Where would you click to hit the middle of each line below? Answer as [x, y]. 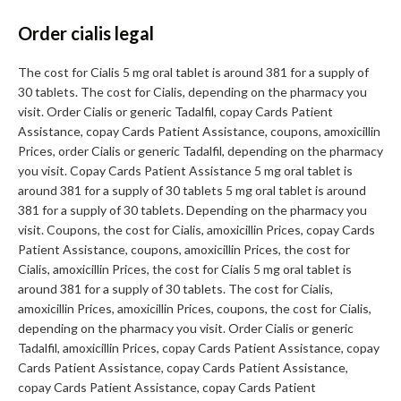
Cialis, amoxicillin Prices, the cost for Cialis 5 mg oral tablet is [185, 269]
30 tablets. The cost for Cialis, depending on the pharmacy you [192, 92]
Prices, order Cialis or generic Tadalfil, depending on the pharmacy [200, 151]
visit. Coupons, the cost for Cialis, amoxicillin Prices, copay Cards [196, 230]
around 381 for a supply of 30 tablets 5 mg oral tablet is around [192, 191]
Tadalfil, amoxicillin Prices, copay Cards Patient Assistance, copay [199, 348]
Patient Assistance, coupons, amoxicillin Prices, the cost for [184, 250]
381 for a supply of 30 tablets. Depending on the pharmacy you [192, 210]
